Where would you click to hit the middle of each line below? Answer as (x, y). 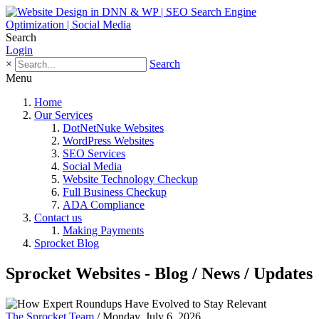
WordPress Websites (108, 141)
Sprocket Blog (67, 243)
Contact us (58, 218)
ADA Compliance (104, 205)
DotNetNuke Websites (113, 128)
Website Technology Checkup (130, 179)
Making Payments (103, 230)
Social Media (92, 166)
